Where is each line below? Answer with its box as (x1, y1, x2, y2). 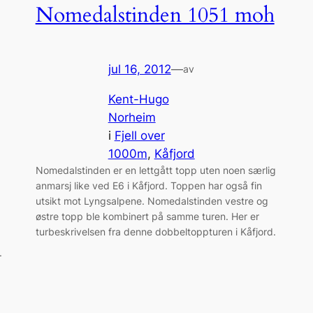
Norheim (108, 110, 156, 124)
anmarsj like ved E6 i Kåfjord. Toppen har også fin (35, 179, 262, 191)
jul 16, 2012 (108, 62, 171, 77)
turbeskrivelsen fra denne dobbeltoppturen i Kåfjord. (35, 225, 276, 238)
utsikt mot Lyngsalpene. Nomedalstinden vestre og (35, 194, 268, 207)
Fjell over (114, 128, 165, 143)
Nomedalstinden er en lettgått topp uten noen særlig (35, 163, 276, 176)
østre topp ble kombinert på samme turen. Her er (35, 210, 259, 222)
